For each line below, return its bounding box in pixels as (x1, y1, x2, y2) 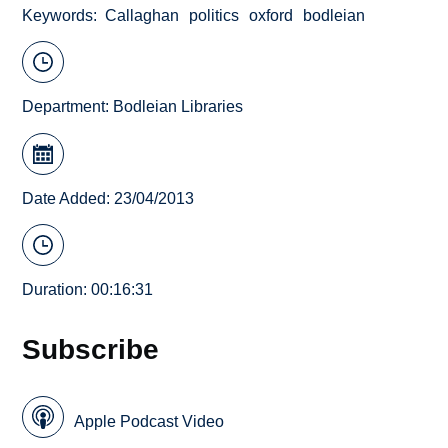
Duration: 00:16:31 (22, 281, 154, 299)
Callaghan (105, 6, 180, 24)
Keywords (22, 6, 94, 24)
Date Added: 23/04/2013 (22, 189, 195, 207)
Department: (22, 98, 114, 116)
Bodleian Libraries (113, 98, 244, 116)
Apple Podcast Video (74, 413, 225, 431)
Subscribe (22, 333, 160, 366)
